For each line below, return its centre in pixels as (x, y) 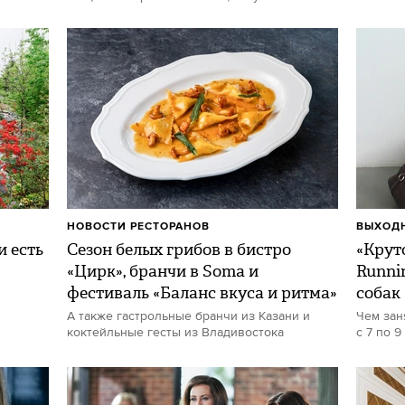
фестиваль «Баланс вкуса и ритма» (202, 292)
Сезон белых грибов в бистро (179, 249)
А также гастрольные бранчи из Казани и (188, 316)
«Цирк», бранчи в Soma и (163, 271)
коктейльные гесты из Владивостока (175, 332)
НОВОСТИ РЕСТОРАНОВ (138, 226)
